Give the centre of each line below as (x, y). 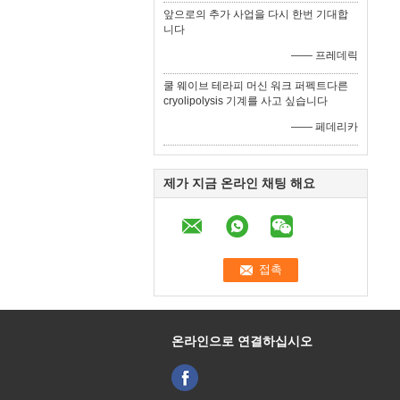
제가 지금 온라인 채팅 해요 (239, 183)
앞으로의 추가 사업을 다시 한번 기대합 (256, 14)
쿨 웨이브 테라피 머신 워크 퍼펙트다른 (256, 86)
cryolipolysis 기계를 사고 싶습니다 (246, 101)
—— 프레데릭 (325, 55)
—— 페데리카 (325, 127)
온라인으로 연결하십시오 (242, 341)
